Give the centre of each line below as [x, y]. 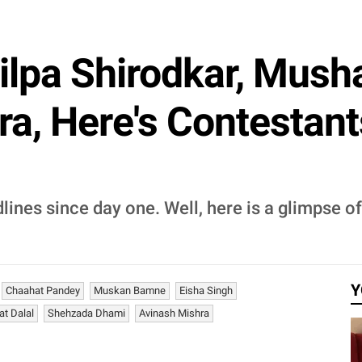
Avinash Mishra [174, 313]
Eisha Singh [206, 290]
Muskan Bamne [130, 290]
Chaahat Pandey [43, 290]
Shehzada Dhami [86, 313]
